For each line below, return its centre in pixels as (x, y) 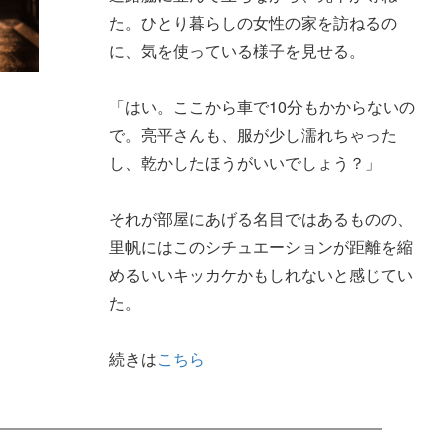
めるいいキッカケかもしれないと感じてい (260, 275)
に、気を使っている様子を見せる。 (236, 51)
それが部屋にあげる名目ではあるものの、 (260, 219)
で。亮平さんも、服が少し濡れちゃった (252, 135)
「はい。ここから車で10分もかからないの (261, 107)
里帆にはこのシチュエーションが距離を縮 (260, 247)
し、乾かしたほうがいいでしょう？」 (244, 163)
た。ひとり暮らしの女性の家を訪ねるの (252, 23)
